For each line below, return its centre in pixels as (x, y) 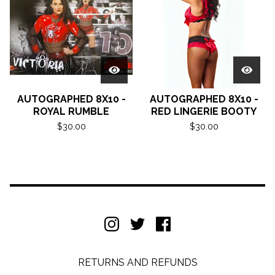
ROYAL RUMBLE (71, 111)
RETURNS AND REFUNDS (137, 262)
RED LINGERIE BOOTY (204, 111)
